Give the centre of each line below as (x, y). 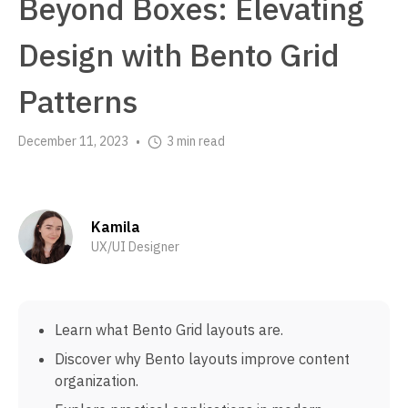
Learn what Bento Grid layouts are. (169, 329)
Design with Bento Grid (179, 54)
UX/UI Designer (135, 247)
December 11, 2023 (73, 142)
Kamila (116, 227)
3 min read (196, 142)
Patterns (78, 101)
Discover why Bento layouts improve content (202, 358)
